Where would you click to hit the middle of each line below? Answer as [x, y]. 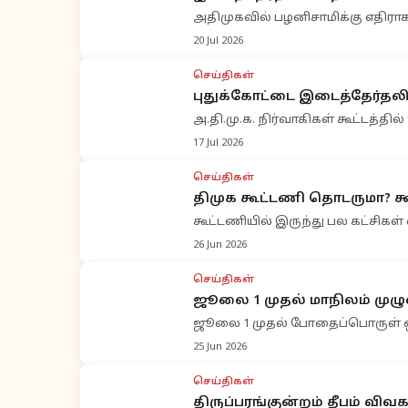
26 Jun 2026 [220, 245]
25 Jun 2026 [220, 347]
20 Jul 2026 [218, 41]
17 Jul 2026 [218, 143]
